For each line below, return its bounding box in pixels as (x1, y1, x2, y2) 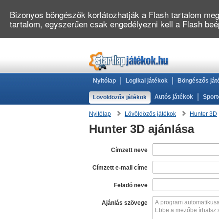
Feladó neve (114, 182, 148, 189)
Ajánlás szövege (102, 199, 148, 206)
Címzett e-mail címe (92, 164, 148, 171)
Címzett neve (111, 147, 148, 153)
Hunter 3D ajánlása (89, 122, 194, 135)
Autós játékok (154, 93, 193, 100)
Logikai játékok (126, 77, 168, 84)
